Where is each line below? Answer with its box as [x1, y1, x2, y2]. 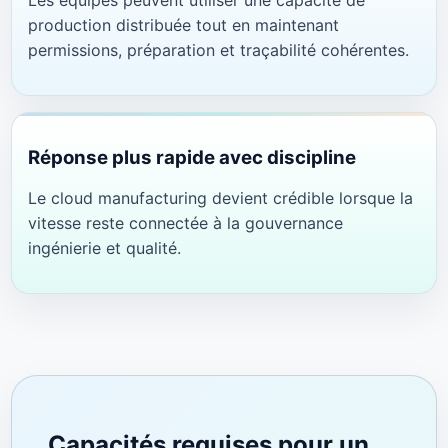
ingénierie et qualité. [27, 238, 181, 259]
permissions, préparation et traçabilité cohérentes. [27, 40, 409, 61]
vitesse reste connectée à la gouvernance [27, 213, 343, 234]
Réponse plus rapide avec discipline [27, 145, 356, 169]
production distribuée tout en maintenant [27, 15, 339, 36]
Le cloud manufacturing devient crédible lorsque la [27, 188, 413, 209]
